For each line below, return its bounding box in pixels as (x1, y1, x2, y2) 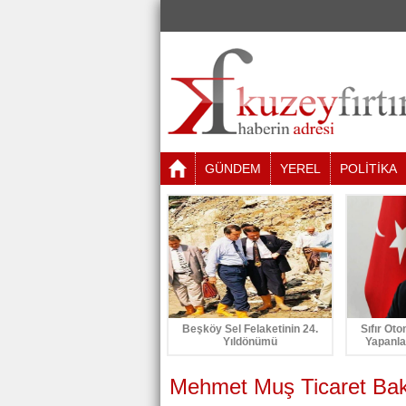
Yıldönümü (223, 335, 277, 348)
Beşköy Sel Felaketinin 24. (182, 323, 318, 335)
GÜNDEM (205, 161, 261, 176)
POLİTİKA (340, 161, 397, 176)
